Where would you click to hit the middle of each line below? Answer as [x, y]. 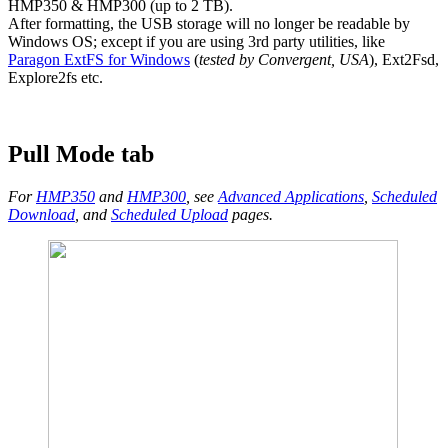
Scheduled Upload [169, 215]
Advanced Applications [291, 197]
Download [41, 215]
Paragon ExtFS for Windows [99, 60]
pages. [250, 215]
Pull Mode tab [81, 154]
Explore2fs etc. [55, 78]
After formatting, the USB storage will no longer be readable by [209, 24]
